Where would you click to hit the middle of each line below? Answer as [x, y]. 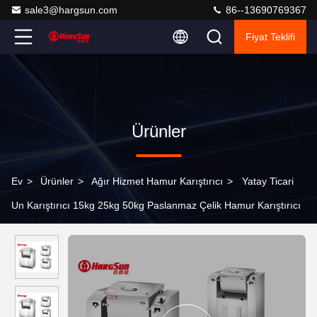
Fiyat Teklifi [270, 37]
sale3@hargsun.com [71, 10]
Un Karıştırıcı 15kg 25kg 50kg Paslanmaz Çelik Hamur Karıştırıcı [156, 205]
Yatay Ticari [268, 181]
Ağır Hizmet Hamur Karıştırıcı [157, 181]
